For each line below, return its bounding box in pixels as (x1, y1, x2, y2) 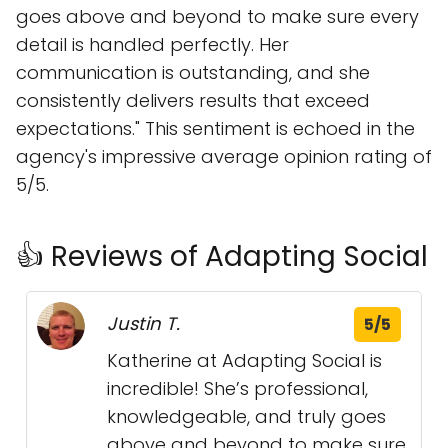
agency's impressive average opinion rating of (16, 144, 432, 170)
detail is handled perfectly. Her (16, 32, 289, 58)
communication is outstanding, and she (16, 60, 370, 86)
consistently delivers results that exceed (16, 88, 370, 114)
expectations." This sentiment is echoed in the (16, 116, 415, 142)
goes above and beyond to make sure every (16, 4, 419, 30)
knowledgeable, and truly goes (107, 404, 386, 430)
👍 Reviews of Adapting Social (16, 237, 428, 277)
